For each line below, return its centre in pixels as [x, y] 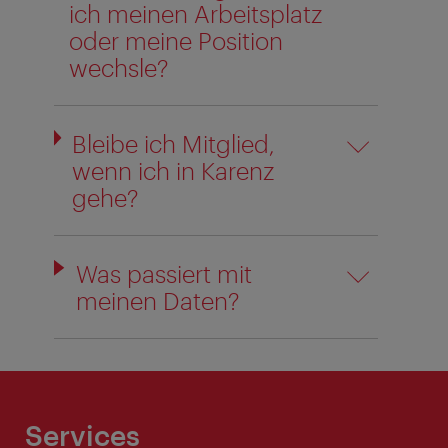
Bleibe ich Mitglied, [174, 143]
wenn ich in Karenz [173, 170]
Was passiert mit [163, 273]
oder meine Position [175, 40]
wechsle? [118, 67]
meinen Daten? [157, 300]
